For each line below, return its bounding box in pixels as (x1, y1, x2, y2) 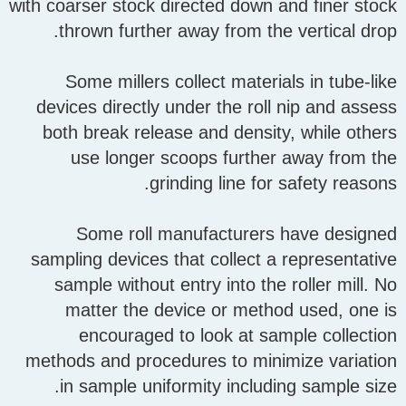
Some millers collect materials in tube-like (65, 72, 397, 92)
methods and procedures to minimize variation (25, 351, 397, 372)
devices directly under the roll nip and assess (36, 97, 397, 118)
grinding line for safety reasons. (150, 173, 397, 194)
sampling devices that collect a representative (31, 249, 397, 270)
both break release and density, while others (43, 122, 397, 143)
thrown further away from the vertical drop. (59, 21, 397, 42)
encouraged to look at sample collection (79, 325, 397, 346)
